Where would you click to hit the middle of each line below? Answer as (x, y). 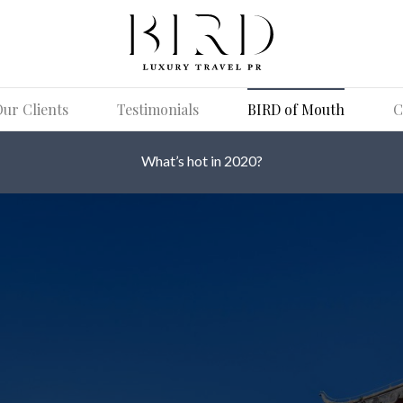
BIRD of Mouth (296, 109)
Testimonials (158, 109)
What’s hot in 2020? (201, 161)
